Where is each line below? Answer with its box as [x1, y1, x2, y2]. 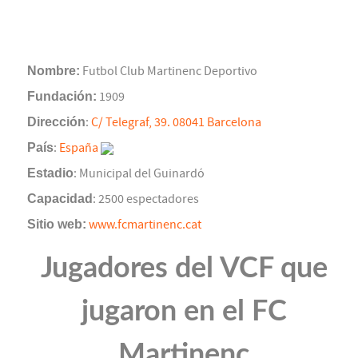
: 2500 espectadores [93, 192, 199, 207]
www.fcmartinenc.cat [89, 217, 201, 233]
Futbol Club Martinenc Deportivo [80, 64, 257, 79]
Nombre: [27, 64, 80, 78]
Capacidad [27, 192, 93, 206]
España [59, 141, 98, 156]
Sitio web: [27, 217, 86, 232]
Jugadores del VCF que [40, 254, 328, 284]
